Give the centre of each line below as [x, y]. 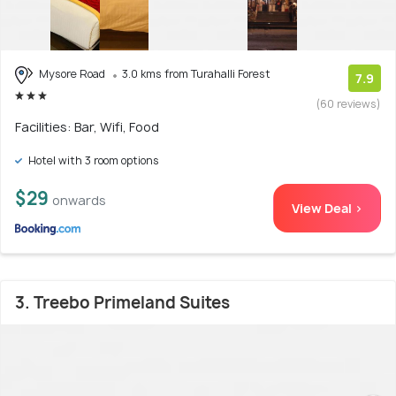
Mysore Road [72, 73]
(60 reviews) [349, 103]
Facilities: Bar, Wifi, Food [87, 126]
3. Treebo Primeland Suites [122, 302]
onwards [79, 200]
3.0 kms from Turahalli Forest [196, 73]
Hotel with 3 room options [92, 160]
